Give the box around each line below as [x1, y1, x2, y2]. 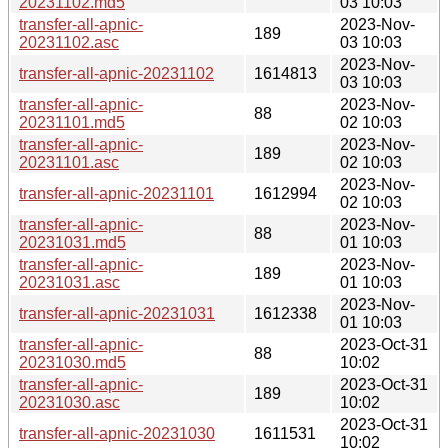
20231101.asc [19, 153, 119, 171]
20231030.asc [19, 393, 120, 411]
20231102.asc [19, 33, 119, 51]
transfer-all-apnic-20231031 [19, 304, 215, 322]
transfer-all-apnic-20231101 [19, 184, 214, 202]
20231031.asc [19, 273, 120, 291]
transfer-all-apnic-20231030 [19, 424, 215, 442]
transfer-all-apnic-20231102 [19, 64, 214, 82]
